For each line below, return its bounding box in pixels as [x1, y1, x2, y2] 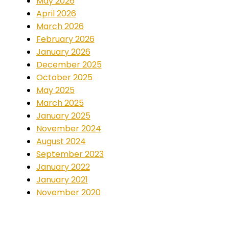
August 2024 [36, 135, 86, 147]
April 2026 [36, 7, 76, 19]
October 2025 [36, 71, 93, 83]
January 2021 [36, 173, 88, 186]
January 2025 [36, 109, 90, 122]
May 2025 [36, 84, 75, 96]
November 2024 [36, 122, 101, 134]
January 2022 [36, 161, 90, 173]
